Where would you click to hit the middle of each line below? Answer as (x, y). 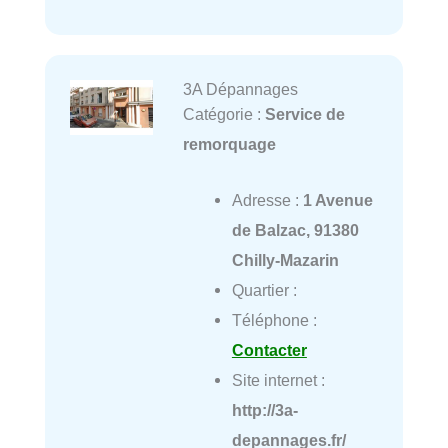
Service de (304, 114)
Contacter (269, 350)
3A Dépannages (240, 89)
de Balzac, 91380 (295, 230)
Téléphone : (274, 320)
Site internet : (278, 380)
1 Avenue (337, 200)
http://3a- (264, 410)
